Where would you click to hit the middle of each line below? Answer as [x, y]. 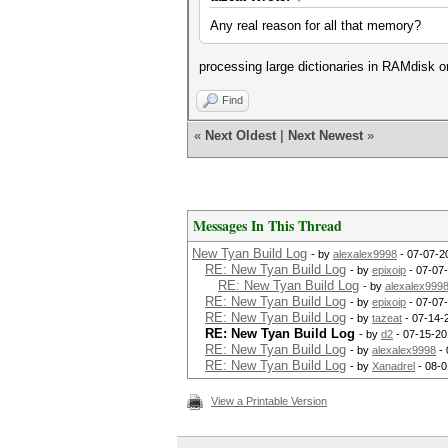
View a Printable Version [269, 401]
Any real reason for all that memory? [315, 25]
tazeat [387, 318]
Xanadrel [393, 366]
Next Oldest [240, 135]
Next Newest [325, 135]
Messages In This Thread [267, 225]
